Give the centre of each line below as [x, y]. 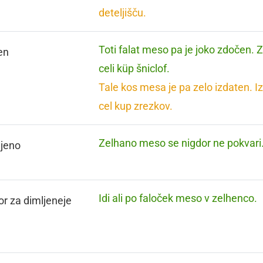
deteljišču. [123, 13]
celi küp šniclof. [134, 68]
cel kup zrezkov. [136, 106]
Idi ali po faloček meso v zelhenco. [178, 198]
